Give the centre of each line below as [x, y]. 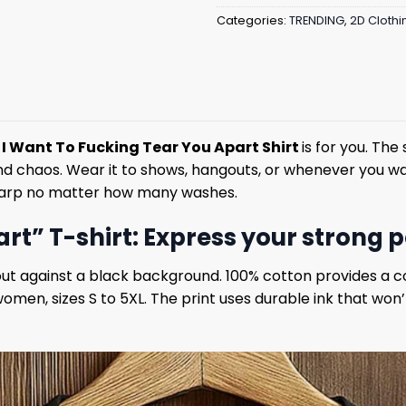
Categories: [253, 21]
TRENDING [317, 21]
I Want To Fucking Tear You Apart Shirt [152, 148]
